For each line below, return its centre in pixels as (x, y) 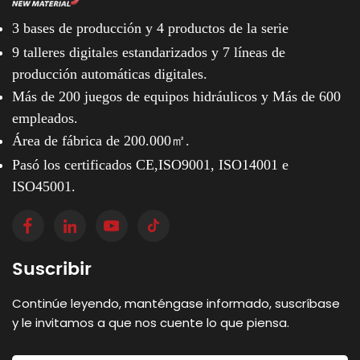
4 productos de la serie (223, 28)
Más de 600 (307, 96)
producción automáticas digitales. (110, 74)
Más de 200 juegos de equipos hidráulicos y (142, 96)
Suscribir (52, 269)
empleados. (45, 118)
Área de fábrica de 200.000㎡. (101, 140)
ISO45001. (44, 186)
